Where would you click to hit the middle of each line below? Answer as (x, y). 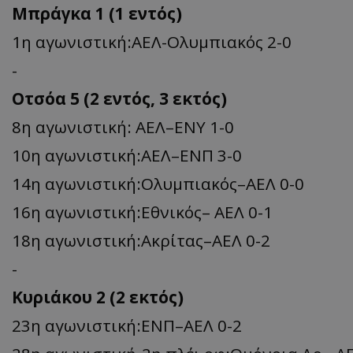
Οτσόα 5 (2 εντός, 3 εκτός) (119, 98)
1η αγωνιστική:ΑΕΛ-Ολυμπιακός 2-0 (152, 41)
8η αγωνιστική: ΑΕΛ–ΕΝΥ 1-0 (123, 126)
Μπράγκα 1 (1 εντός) (97, 13)
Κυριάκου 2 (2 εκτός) (98, 297)
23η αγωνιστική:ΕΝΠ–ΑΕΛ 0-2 (127, 325)
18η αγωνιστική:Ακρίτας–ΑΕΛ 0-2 (141, 240)
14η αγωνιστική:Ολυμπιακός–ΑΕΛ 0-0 (158, 183)
